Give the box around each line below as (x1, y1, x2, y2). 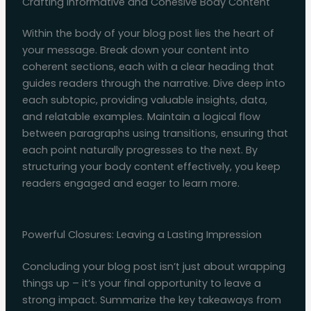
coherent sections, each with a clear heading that (22, 60, 274, 74)
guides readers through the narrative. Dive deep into (22, 76, 285, 91)
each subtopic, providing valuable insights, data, (22, 93, 267, 108)
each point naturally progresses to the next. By (22, 143, 258, 158)
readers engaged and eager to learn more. (22, 176, 239, 191)
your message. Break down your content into (22, 43, 249, 58)
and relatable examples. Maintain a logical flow (22, 110, 260, 124)
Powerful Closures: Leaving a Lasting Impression (22, 227, 262, 242)
